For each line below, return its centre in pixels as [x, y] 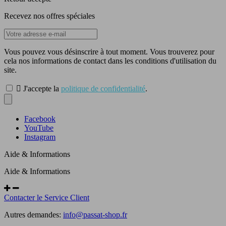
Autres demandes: [34, 214]
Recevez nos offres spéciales [49, 16]
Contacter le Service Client [47, 197]
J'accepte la [42, 88]
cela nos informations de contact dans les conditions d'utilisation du [110, 61]
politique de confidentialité [103, 88]
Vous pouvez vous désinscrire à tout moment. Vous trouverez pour [109, 51]
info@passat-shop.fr [95, 214]
